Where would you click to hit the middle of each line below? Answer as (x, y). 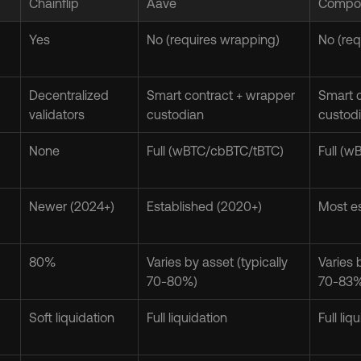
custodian (175, 114)
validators (57, 114)
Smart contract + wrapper (221, 95)
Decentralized (69, 95)
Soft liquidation (72, 317)
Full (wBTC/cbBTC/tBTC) (215, 151)
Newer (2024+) (72, 206)
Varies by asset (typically (217, 262)
